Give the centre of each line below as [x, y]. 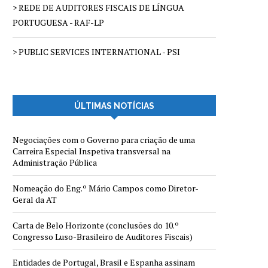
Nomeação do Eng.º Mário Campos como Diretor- [106, 188]
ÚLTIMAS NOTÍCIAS [114, 106]
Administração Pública [55, 163]
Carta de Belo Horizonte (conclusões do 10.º [96, 226]
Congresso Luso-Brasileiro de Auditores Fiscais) [103, 237]
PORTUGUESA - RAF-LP [58, 23]
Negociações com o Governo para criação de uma [104, 140]
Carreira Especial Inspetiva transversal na [92, 151]
